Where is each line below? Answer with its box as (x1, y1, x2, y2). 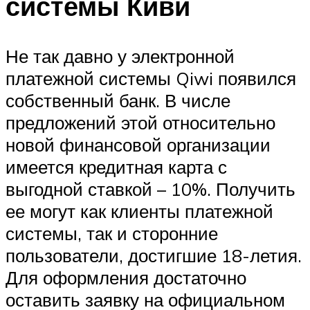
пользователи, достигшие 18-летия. (6, 244, 302, 266)
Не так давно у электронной (6, 44, 235, 67)
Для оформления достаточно (6, 266, 246, 289)
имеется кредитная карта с (6, 155, 227, 178)
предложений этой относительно (6, 111, 275, 134)
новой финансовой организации (6, 133, 271, 156)
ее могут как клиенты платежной (6, 199, 273, 222)
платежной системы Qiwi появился (6, 66, 296, 89)
